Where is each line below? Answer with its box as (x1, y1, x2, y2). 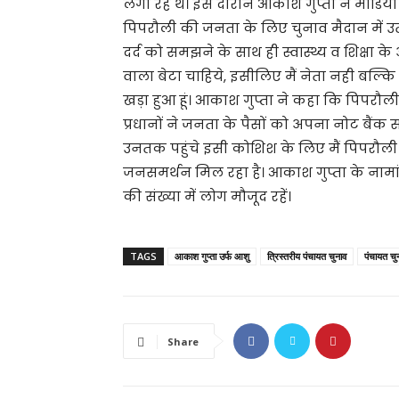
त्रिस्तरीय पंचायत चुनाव (267, 249, 346, 263)
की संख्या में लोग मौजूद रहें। (123, 187, 291, 206)
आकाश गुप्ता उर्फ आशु (175, 249, 249, 263)
